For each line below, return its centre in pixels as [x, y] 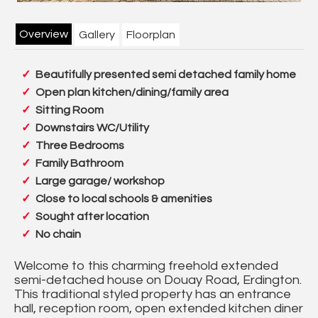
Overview [44, 34]
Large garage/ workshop [100, 181]
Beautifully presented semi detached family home [166, 75]
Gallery [97, 35]
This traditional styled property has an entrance [153, 295]
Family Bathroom [79, 164]
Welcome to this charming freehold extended [146, 266]
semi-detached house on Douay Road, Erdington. [158, 280]
